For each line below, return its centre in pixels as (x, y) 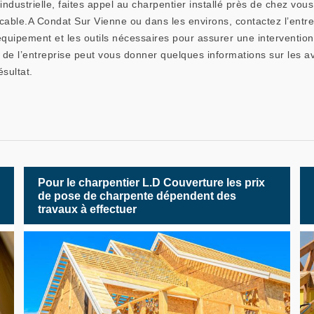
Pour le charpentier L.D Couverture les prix (151, 182)
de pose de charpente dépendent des (137, 196)
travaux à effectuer (87, 209)
